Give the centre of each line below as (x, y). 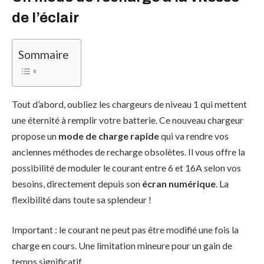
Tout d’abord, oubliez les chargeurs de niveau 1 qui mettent (129, 104)
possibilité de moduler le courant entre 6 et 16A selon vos (126, 167)
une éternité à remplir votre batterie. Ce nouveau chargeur (128, 120)
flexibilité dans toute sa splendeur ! (82, 199)
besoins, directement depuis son (77, 183)
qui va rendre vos (194, 136)
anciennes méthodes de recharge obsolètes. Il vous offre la (128, 151)
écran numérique (179, 183)
